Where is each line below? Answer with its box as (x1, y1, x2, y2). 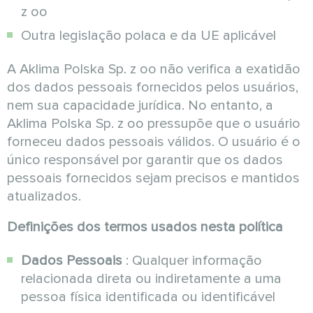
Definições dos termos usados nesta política (7, 219, 283, 235)
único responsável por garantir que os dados (7, 152, 283, 168)
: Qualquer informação (122, 252, 262, 269)
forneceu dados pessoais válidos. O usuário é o (7, 133, 300, 150)
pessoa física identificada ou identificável (21, 289, 275, 305)
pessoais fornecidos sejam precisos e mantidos (7, 170, 300, 187)
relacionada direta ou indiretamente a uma (21, 270, 282, 287)
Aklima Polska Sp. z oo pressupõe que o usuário (7, 115, 300, 132)
